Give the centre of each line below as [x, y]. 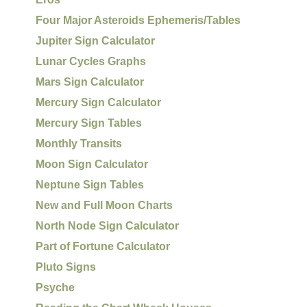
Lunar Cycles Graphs [91, 61]
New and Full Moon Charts [105, 205]
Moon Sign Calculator [92, 164]
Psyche [56, 287]
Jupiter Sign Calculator [96, 40]
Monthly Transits [79, 143]
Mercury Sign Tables [89, 123]
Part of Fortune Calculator [103, 246]
